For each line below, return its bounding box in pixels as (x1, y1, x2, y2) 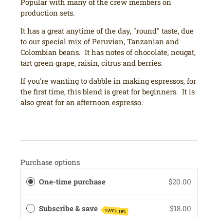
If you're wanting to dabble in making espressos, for (20, 76, 197, 86)
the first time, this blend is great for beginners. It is (20, 87, 195, 96)
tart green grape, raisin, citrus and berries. (20, 58, 163, 68)
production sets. (20, 8, 75, 18)
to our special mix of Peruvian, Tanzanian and (20, 36, 180, 46)
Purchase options (20, 157, 80, 167)
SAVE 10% (105, 207, 127, 214)
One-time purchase (39, 177, 106, 187)
